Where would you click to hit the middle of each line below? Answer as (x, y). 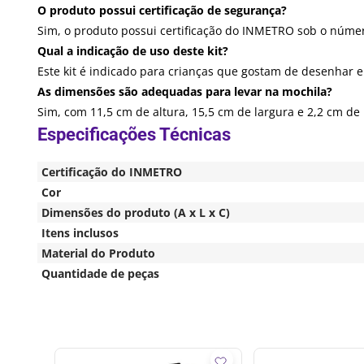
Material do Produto (98, 253)
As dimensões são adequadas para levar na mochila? (185, 91)
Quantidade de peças (100, 273)
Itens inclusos (80, 232)
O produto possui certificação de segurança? (162, 10)
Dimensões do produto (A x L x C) (136, 212)
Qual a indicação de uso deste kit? (133, 50)
